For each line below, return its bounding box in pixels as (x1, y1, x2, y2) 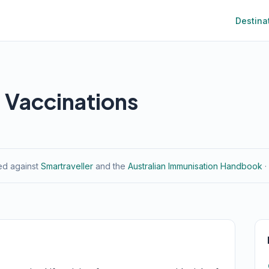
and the (93, 160, 128, 171)
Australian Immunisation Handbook (128, 160, 262, 171)
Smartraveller (41, 160, 93, 171)
